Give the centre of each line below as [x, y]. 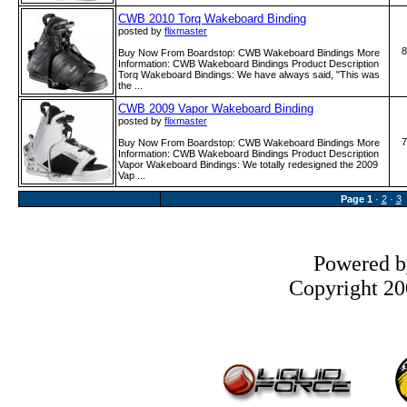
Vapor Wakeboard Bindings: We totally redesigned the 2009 [248, 164]
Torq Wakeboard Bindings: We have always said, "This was [249, 74]
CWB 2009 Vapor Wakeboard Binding [216, 109]
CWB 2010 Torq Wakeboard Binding [212, 19]
